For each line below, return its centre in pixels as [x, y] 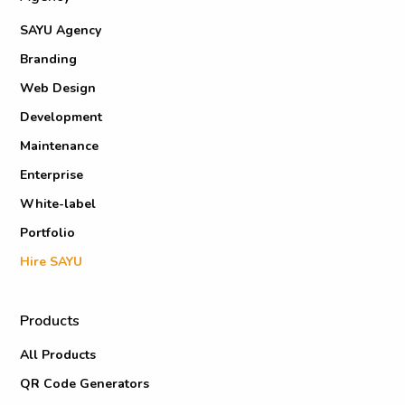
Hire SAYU [52, 261]
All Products [58, 354]
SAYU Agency [61, 30]
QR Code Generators [85, 383]
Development [61, 117]
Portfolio [48, 232]
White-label [58, 203]
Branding [49, 59]
